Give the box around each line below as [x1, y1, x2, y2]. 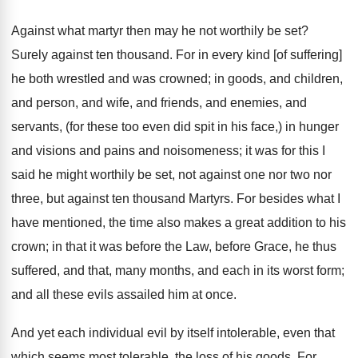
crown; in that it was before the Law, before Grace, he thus [11, 240, 336, 253]
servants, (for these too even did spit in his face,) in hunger [11, 120, 339, 133]
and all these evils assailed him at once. [11, 288, 237, 301]
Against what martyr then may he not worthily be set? [11, 24, 308, 38]
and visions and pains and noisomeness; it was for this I [11, 144, 325, 157]
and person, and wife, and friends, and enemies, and [11, 96, 307, 109]
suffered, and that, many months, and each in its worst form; [11, 264, 344, 277]
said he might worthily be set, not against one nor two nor [11, 168, 332, 181]
